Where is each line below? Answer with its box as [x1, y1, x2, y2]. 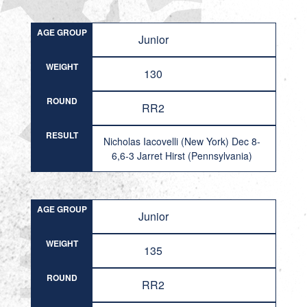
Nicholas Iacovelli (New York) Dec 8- [103, 134, 260, 148]
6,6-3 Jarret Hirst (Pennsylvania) [111, 149, 252, 162]
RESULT [45, 129, 78, 141]
